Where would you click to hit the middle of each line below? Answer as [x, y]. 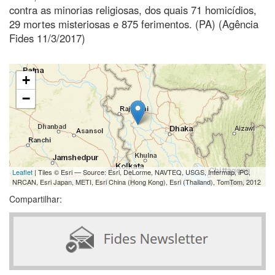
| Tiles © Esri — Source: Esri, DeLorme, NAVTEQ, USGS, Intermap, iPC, [141, 172]
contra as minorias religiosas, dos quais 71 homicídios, [133, 10]
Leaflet [22, 172]
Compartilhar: [36, 199]
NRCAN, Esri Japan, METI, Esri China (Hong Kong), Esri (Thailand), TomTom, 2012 [137, 181]
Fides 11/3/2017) [47, 38]
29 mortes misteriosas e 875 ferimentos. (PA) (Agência [134, 24]
